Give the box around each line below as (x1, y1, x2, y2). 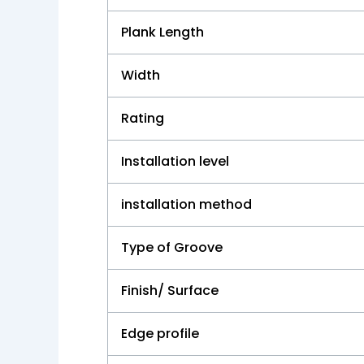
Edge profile (121, 324, 199, 344)
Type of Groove (121, 238, 223, 258)
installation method (121, 195, 252, 214)
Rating (121, 109, 164, 128)
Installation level (121, 152, 229, 171)
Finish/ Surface (121, 281, 219, 301)
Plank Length (121, 23, 204, 42)
